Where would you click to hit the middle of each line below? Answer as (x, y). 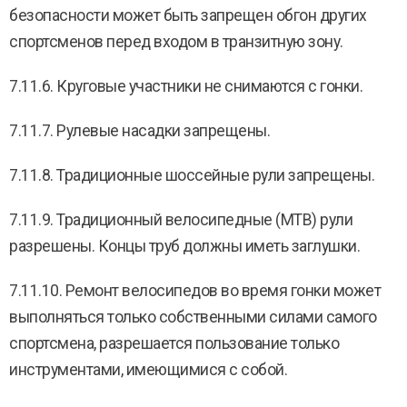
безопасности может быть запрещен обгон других (188, 15)
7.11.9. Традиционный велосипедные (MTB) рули (181, 220)
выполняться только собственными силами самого (193, 317)
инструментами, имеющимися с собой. (148, 370)
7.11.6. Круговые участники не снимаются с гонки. (186, 86)
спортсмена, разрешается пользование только (174, 343)
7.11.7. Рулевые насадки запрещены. (139, 131)
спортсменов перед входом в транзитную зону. (176, 42)
